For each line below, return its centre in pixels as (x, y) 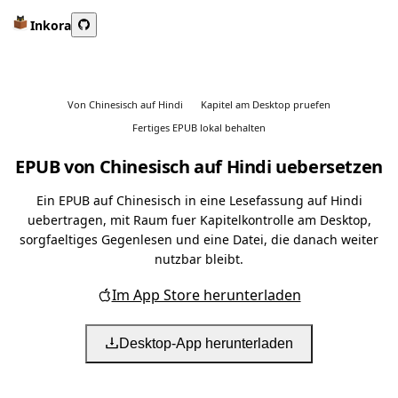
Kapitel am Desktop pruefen (266, 104)
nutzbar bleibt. (199, 259)
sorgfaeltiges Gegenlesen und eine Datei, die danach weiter (199, 239)
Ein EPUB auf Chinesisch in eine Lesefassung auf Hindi (199, 200)
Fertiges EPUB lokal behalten (199, 127)
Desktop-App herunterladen (206, 343)
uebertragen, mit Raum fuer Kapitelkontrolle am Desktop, (199, 220)
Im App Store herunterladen (206, 295)
